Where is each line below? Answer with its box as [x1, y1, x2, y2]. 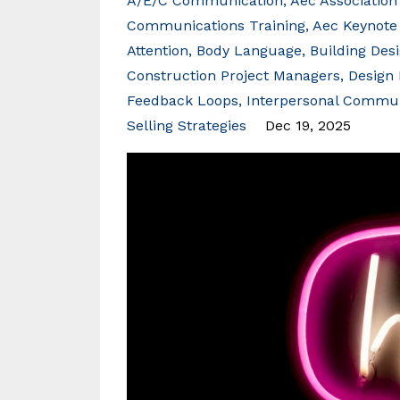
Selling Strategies [127, 117, 246, 134]
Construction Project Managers [127, 67, 340, 84]
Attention [127, 42, 188, 59]
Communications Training [127, 17, 305, 34]
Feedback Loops [127, 92, 238, 109]
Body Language [196, 42, 302, 59]
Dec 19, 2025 [265, 117, 351, 134]
